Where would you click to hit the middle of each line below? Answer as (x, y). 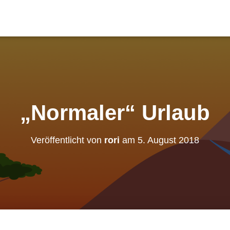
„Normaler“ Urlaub (115, 113)
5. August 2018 (168, 140)
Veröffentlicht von (68, 140)
